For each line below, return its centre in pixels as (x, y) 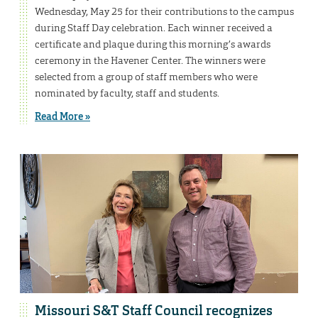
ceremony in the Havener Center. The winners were (150, 60)
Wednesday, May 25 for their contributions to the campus (164, 11)
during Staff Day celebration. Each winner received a (154, 27)
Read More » (62, 116)
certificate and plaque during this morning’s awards (153, 44)
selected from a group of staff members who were (146, 76)
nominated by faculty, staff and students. (127, 93)
